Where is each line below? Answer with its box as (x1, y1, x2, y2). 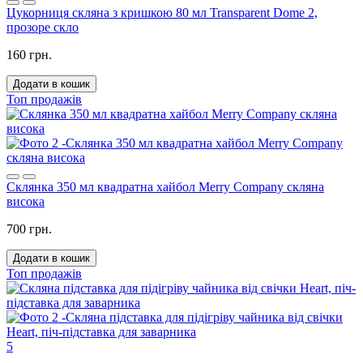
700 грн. (6, 222, 52, 237)
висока (6, 194, 45, 209)
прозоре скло (6, 20, 79, 35)
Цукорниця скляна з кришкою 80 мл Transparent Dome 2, (6, 6, 318, 20)
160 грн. (6, 48, 52, 62)
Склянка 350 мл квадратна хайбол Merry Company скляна (6, 180, 324, 194)
